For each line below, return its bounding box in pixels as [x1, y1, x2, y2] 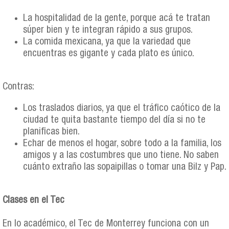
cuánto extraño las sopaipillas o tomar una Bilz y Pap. [23, 163, 226, 173]
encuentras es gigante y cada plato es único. [23, 49, 194, 59]
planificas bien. [23, 127, 80, 138]
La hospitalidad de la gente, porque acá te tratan [23, 13, 210, 24]
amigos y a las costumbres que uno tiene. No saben [23, 151, 219, 161]
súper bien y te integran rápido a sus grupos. [23, 25, 193, 35]
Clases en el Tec [3, 196, 64, 206]
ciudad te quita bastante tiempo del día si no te [23, 116, 205, 126]
